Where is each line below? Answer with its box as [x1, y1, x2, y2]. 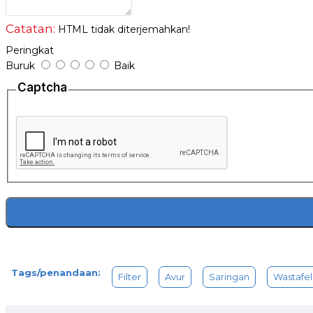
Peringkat [6, 43, 54, 57]
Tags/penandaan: [11, 267, 101, 279]
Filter [118, 271, 141, 283]
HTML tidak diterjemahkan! [55, 22, 190, 36]
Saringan [209, 271, 249, 283]
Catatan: [6, 21, 55, 36]
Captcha [17, 80, 67, 94]
